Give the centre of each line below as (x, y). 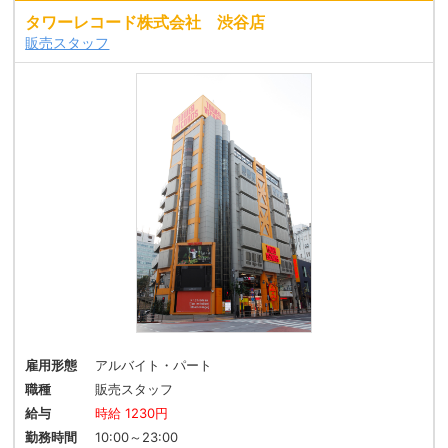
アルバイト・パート (154, 365)
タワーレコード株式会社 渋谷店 (145, 22)
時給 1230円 (132, 413)
